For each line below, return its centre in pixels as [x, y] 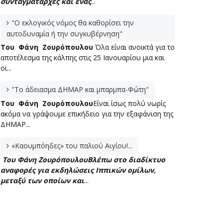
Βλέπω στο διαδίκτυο [126, 159]
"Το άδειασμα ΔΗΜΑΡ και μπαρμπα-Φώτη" [80, 89]
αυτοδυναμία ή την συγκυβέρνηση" [64, 33]
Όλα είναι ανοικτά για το [134, 47]
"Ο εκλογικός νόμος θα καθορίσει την [73, 22]
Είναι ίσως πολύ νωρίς [129, 103]
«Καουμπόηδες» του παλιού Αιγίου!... [72, 145]
